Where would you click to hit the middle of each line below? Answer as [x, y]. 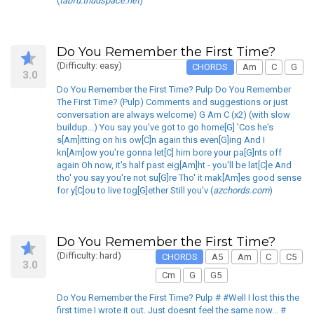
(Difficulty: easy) [89, 66]
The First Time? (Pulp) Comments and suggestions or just [172, 102]
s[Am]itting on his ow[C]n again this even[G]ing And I [161, 139]
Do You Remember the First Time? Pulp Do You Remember [174, 89]
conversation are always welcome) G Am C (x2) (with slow [173, 114]
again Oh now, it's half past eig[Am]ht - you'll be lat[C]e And [174, 165]
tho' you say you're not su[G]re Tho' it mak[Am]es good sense [179, 177]
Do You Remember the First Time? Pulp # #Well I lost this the [178, 297]
